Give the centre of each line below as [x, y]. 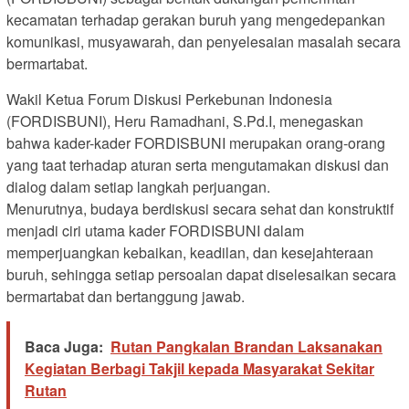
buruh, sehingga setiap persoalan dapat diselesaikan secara [201, 274]
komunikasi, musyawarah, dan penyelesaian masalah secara [204, 41]
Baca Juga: [64, 346]
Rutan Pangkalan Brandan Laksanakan [246, 346]
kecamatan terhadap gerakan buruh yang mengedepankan [196, 19]
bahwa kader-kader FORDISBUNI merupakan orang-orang [196, 142]
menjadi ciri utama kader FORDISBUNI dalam [155, 230]
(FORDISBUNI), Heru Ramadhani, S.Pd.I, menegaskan [185, 121]
